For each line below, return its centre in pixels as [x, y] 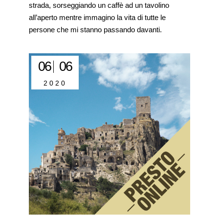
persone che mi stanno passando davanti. [96, 30]
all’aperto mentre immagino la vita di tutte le [98, 18]
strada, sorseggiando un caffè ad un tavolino [99, 5]
